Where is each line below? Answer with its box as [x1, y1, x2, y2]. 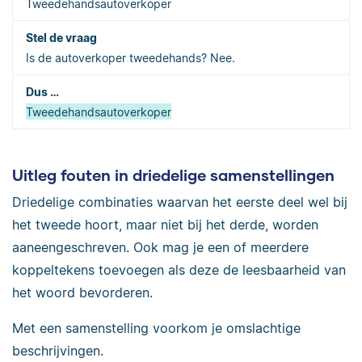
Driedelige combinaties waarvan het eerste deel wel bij [12, 194, 347, 211]
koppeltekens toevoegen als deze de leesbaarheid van [12, 262, 346, 279]
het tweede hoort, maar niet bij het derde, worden [12, 217, 318, 234]
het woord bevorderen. [12, 284, 153, 301]
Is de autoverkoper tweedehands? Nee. [26, 50, 235, 65]
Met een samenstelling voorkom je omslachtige [12, 320, 301, 337]
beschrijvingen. [12, 343, 103, 360]
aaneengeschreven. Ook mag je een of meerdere [12, 239, 309, 256]
